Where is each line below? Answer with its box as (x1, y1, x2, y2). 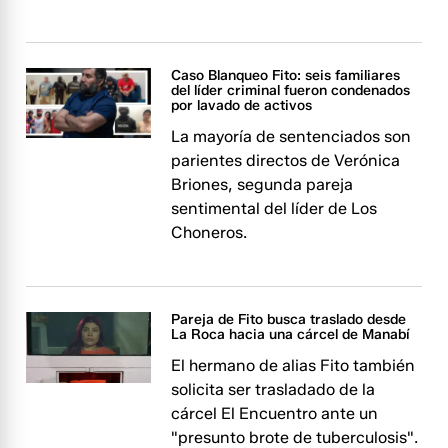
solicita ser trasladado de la (171, 380, 376, 399)
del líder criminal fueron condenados (171, 82, 411, 99)
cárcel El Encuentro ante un (171, 404, 379, 423)
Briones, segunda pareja (171, 175, 354, 194)
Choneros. (171, 223, 248, 242)
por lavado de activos (171, 97, 313, 114)
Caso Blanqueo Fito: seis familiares (171, 67, 401, 84)
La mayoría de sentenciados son (171, 127, 412, 146)
